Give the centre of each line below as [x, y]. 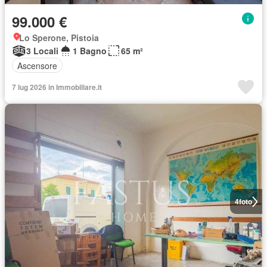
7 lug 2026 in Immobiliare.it [57, 87]
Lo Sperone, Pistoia [59, 38]
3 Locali [42, 51]
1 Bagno [90, 51]
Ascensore [37, 65]
